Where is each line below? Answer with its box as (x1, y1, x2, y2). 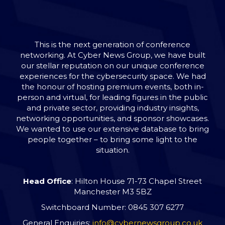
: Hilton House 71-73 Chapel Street (71, 176, 202, 186)
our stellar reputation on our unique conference (21, 60, 204, 70)
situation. (95, 145, 130, 155)
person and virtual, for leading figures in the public (17, 92, 208, 102)
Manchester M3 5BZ (73, 186, 152, 196)
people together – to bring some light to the (28, 134, 197, 144)
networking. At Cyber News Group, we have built (20, 50, 205, 60)
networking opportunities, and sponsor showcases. (16, 113, 209, 123)
